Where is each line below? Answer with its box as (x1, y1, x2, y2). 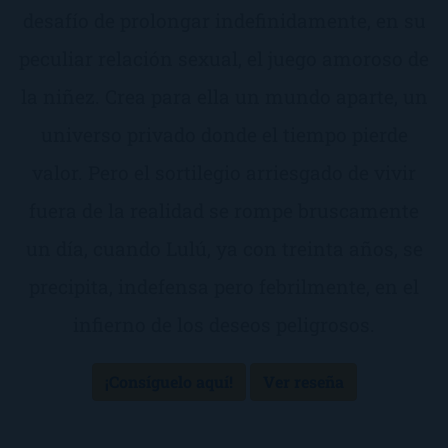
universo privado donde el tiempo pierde (40, 122, 408, 147)
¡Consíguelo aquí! (104, 371, 233, 393)
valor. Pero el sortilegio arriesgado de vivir (32, 160, 416, 185)
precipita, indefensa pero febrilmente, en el (29, 274, 419, 299)
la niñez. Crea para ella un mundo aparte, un (20, 84, 428, 109)
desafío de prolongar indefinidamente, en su (22, 8, 426, 33)
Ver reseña (262, 371, 344, 393)
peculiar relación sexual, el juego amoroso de (19, 46, 429, 71)
